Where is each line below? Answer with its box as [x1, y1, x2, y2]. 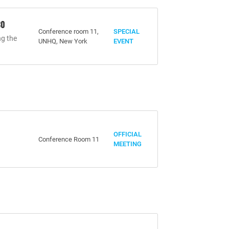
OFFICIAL [113, 130, 142, 138]
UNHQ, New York [38, 37, 88, 45]
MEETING [113, 140, 142, 148]
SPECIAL [113, 28, 140, 35]
